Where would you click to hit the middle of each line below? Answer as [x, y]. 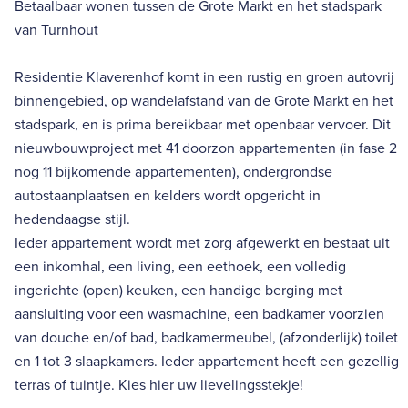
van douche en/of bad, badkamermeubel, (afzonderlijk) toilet [206, 337]
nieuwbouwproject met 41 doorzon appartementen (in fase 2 [206, 148]
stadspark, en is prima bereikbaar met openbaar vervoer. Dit [203, 124]
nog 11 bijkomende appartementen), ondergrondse [173, 172]
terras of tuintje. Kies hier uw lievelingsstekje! [159, 385]
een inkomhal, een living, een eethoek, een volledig [180, 266]
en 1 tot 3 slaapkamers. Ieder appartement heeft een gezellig [207, 361]
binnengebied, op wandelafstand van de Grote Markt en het [204, 101]
